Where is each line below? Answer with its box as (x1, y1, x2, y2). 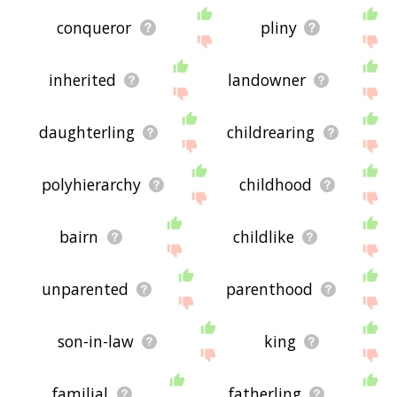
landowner (227, 69, 306, 91)
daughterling (38, 121, 135, 144)
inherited (48, 69, 116, 91)
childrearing (227, 121, 315, 144)
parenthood (225, 278, 313, 300)
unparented (41, 278, 128, 300)
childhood (239, 174, 313, 196)
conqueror (57, 17, 132, 39)
